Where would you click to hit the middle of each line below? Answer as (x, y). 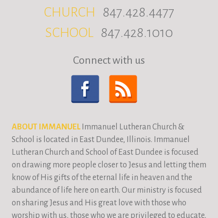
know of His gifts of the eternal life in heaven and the (102, 178)
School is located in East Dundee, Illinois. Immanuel (101, 140)
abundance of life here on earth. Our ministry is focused (107, 191)
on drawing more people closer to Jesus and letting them (109, 165)
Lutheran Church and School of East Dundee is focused (105, 153)
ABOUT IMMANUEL (46, 127)
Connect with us (109, 61)
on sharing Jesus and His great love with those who (99, 203)
